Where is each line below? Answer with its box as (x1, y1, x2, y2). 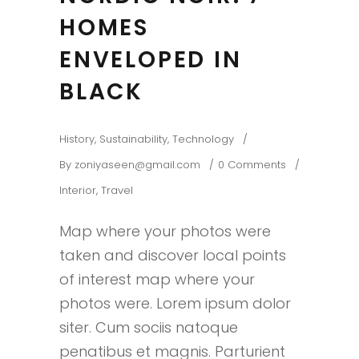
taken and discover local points (59, 245, 286, 265)
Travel (101, 183, 133, 198)
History (59, 131, 95, 147)
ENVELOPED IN (59, 44, 242, 75)
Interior (59, 183, 96, 198)
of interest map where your (59, 269, 255, 289)
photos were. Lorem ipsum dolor (59, 293, 291, 313)
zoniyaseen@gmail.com (75, 157, 200, 172)
